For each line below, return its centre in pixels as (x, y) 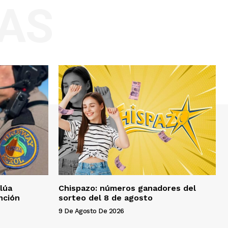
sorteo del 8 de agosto (106, 198)
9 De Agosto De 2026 (91, 211)
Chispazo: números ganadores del (127, 188)
